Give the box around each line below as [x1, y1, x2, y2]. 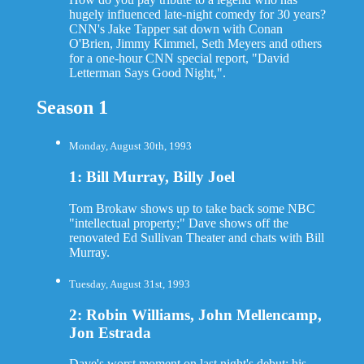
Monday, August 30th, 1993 [68, 140, 192, 153]
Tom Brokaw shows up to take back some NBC [68, 201, 315, 215]
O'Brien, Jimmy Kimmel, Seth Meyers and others [68, 37, 322, 51]
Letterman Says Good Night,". [68, 66, 226, 80]
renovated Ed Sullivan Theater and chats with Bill [68, 230, 324, 245]
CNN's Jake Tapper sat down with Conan [68, 22, 283, 37]
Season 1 [36, 97, 108, 119]
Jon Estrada [68, 323, 151, 341]
